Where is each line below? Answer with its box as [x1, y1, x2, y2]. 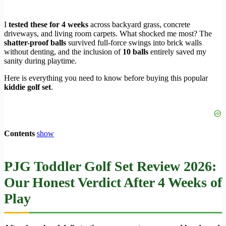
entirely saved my [148, 47, 206, 56]
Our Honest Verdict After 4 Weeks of [4, 175, 222, 191]
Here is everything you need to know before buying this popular [4, 74, 208, 83]
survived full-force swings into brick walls [66, 38, 202, 47]
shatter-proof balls [4, 38, 66, 47]
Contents [4, 129, 35, 138]
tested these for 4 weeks [9, 20, 88, 29]
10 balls [123, 47, 148, 56]
